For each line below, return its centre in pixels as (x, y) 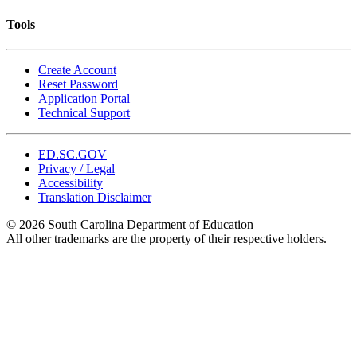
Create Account (77, 70)
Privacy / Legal (76, 169)
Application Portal (84, 98)
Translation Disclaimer (95, 197)
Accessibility (71, 183)
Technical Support (84, 113)
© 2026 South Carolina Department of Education (130, 224)
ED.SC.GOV (73, 154)
